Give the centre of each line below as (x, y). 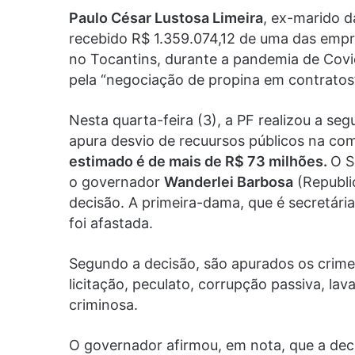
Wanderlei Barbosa (229, 181)
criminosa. (103, 304)
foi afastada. (111, 223)
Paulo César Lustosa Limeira (166, 17)
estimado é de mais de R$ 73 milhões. (200, 161)
